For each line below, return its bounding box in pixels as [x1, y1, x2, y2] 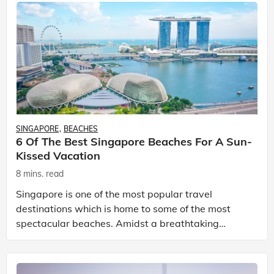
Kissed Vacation [16, 148, 100, 163]
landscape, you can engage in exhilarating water [16, 232, 239, 244]
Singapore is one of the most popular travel [16, 188, 212, 200]
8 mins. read [16, 168, 64, 179]
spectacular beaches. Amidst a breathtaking [16, 217, 219, 229]
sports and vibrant [16, 246, 101, 259]
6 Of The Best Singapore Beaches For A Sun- [16, 134, 252, 149]
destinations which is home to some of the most [16, 202, 231, 215]
